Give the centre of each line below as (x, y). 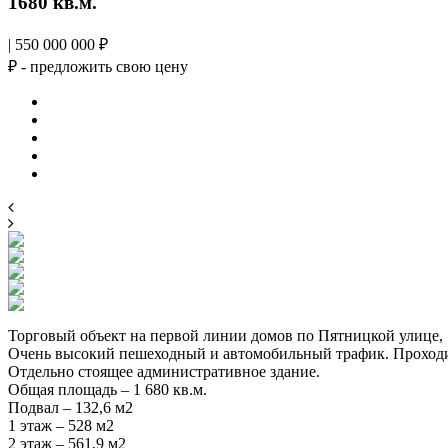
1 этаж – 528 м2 (61, 425)
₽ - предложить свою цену (98, 66)
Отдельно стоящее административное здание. (164, 371)
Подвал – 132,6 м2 (70, 407)
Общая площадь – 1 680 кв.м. (107, 389)
